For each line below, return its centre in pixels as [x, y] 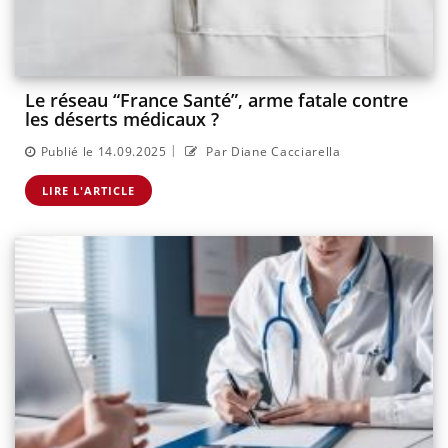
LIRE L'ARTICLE [88, 190]
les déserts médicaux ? [122, 119]
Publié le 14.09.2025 [103, 151]
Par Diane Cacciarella [271, 151]
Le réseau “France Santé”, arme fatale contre [216, 100]
